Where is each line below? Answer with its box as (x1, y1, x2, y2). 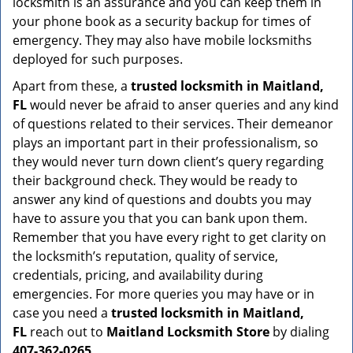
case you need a (13, 304, 111, 321)
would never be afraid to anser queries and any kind (27, 96, 339, 113)
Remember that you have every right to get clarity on (13, 229, 326, 246)
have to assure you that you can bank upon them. (13, 210, 307, 227)
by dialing (269, 323, 329, 340)
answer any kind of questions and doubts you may (13, 191, 311, 208)
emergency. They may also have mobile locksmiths (13, 32, 312, 49)
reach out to (27, 323, 106, 340)
